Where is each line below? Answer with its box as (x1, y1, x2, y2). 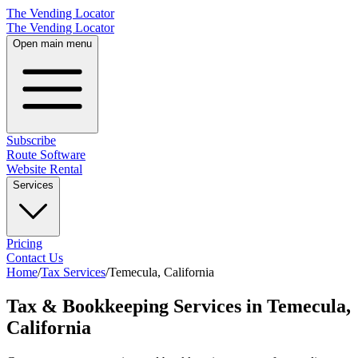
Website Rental (6, 162, 82, 176)
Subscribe (6, 133, 56, 147)
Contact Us (6, 251, 63, 265)
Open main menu (13, 38, 92, 50)
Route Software (6, 148, 86, 161)
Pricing (6, 237, 42, 250)
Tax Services (41, 265, 105, 279)
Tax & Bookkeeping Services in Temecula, (6, 295, 351, 316)
